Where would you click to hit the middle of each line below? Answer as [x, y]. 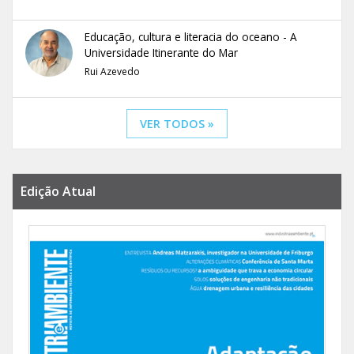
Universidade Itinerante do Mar [161, 52]
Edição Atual [58, 191]
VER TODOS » [177, 123]
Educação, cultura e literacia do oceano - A [191, 36]
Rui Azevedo [112, 71]
